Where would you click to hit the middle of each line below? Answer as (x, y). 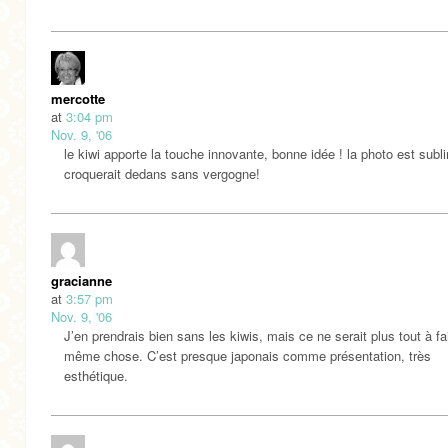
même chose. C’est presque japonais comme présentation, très (247, 356)
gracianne (81, 281)
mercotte (78, 99)
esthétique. (96, 376)
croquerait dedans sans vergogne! (162, 174)
